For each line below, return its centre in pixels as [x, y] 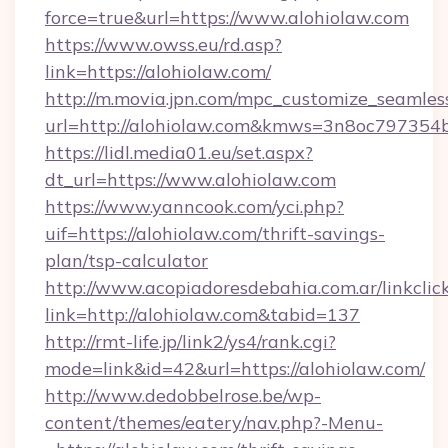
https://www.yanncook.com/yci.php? [194, 206]
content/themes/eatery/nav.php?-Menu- [214, 422]
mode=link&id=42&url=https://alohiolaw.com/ [235, 368]
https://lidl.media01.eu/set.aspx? [179, 152]
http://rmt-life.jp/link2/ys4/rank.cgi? [190, 341]
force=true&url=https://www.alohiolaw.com [227, 17]
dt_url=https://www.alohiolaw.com [190, 179]
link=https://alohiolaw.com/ [158, 71]
